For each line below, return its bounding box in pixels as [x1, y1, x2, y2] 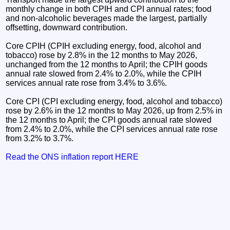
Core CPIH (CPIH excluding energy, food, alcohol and [6, 41, 202, 50]
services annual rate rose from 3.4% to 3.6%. [6, 78, 167, 87]
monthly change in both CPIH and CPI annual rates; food [6, 4, 212, 13]
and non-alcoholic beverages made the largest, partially [6, 13, 207, 23]
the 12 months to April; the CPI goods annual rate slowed [6, 115, 212, 124]
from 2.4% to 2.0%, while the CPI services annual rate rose [6, 124, 218, 133]
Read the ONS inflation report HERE [6, 152, 139, 161]
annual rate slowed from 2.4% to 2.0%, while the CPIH [6, 69, 202, 78]
